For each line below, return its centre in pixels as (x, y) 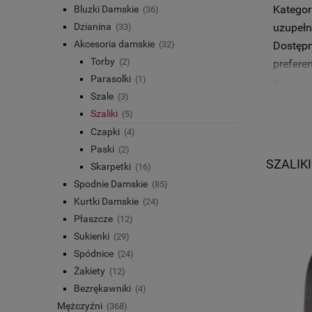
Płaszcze (93, 219)
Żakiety (89, 271)
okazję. (290, 118)
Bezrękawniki (102, 289)
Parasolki (111, 79)
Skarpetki (111, 167)
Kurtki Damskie (106, 202)
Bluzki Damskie (106, 9)
